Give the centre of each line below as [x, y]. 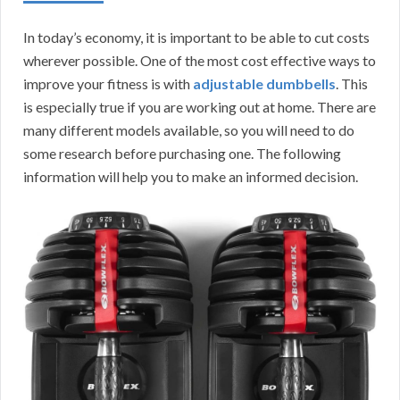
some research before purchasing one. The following [182, 153]
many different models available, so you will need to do [189, 129]
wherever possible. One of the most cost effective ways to [200, 60]
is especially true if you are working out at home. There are [200, 106]
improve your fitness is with [108, 83]
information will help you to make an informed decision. [191, 176]
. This [352, 83]
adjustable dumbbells [264, 83]
